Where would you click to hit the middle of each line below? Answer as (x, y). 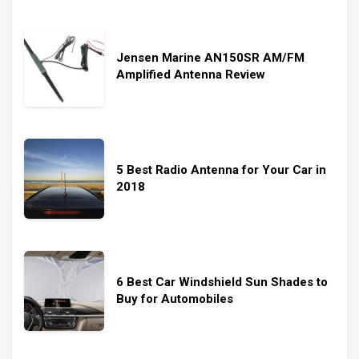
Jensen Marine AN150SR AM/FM (210, 58)
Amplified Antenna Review (191, 75)
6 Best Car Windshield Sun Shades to (222, 282)
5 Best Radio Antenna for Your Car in (221, 170)
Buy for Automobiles (175, 299)
